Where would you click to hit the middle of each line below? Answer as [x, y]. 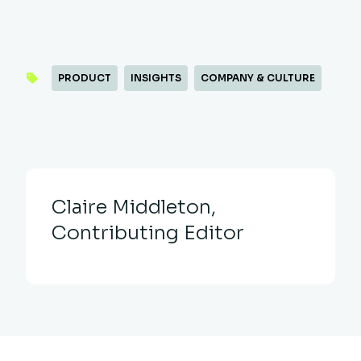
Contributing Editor [148, 232]
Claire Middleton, [134, 207]
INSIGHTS [156, 77]
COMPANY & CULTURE [258, 77]
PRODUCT [85, 77]
